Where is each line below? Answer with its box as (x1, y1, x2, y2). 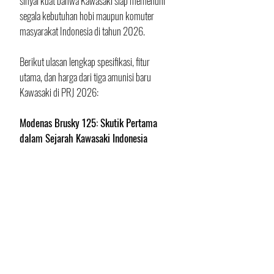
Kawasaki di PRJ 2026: (20, 84, 98, 100)
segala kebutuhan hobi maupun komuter (20, 8, 156, 23)
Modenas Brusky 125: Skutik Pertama (20, 115, 160, 130)
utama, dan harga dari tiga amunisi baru (20, 69, 153, 84)
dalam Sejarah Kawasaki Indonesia (20, 130, 147, 146)
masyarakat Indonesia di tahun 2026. (20, 23, 145, 39)
